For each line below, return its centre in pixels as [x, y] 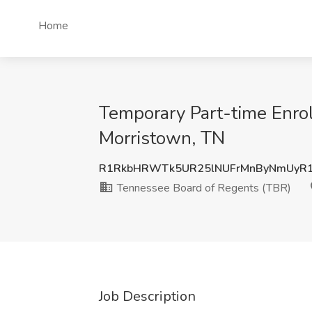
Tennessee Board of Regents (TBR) [203, 188]
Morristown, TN [162, 138]
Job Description [147, 296]
